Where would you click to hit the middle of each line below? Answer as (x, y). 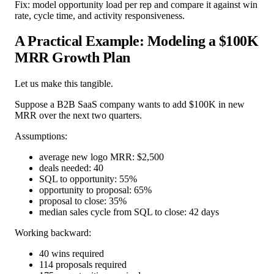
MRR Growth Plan (72, 58)
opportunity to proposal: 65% (95, 190)
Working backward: (53, 233)
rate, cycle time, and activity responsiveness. (100, 15)
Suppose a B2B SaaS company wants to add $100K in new (130, 105)
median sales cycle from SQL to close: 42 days (129, 212)
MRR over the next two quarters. (78, 116)
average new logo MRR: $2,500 (102, 157)
